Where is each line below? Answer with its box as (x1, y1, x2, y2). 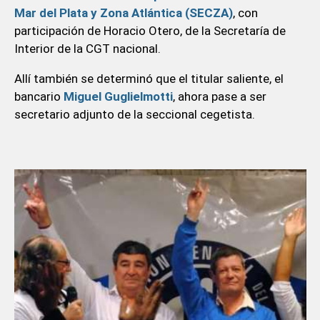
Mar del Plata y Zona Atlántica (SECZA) (14, 5, 233, 20)
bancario (14, 89, 64, 104)
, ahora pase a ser (172, 89, 266, 104)
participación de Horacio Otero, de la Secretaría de (14, 23, 286, 38)
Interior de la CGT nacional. (14, 41, 164, 56)
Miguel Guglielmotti (63, 89, 173, 104)
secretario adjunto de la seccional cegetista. (14, 106, 255, 121)
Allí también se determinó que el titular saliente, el (14, 71, 284, 86)
